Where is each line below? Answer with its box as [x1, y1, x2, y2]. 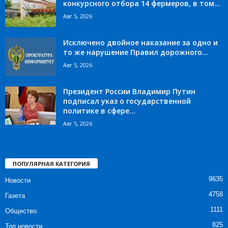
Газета [5, 192, 25, 200]
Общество [5, 207, 37, 215]
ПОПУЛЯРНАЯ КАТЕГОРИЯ [13, 160, 90, 168]
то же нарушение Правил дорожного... [63, 47, 208, 58]
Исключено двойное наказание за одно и [63, 38, 218, 48]
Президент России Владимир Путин [63, 87, 195, 97]
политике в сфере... [63, 106, 135, 116]
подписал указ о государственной [63, 96, 191, 106]
